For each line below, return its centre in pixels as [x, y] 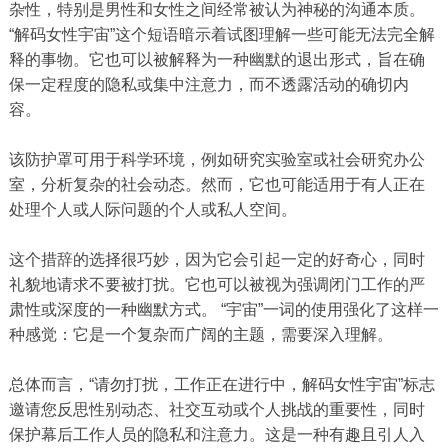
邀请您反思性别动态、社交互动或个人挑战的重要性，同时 [216, 410]
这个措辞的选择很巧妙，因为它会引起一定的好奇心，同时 [216, 260]
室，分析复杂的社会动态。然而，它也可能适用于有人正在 [216, 185]
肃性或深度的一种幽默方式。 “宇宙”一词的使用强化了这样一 [223, 310]
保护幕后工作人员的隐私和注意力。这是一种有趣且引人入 [216, 435]
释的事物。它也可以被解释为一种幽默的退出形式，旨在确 [216, 60]
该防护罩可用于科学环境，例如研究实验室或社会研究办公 [216, 160]
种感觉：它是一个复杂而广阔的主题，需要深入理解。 [200, 335]
